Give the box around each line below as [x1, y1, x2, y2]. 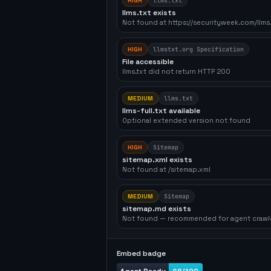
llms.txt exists [122, 8, 176, 18]
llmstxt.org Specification [153, 45, 244, 53]
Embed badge [117, 249, 166, 258]
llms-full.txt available [122, 106, 200, 116]
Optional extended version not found [122, 116, 250, 125]
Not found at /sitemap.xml [122, 165, 211, 174]
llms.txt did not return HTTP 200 [122, 67, 230, 76]
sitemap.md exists [122, 204, 191, 214]
